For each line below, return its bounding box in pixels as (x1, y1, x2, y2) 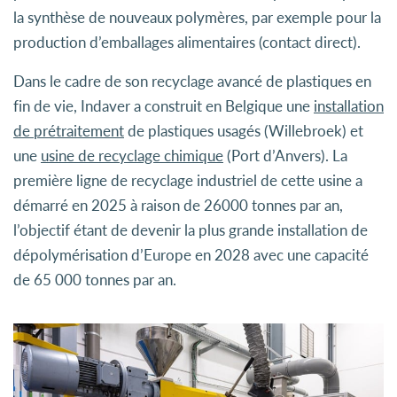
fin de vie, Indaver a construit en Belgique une (13, 97, 314, 115)
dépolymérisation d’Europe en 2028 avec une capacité (13, 245, 369, 264)
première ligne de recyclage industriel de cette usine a (13, 171, 362, 190)
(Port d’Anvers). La (223, 146, 347, 165)
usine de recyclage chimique (41, 146, 223, 165)
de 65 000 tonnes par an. (13, 270, 176, 289)
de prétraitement (13, 121, 124, 140)
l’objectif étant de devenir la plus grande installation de (13, 221, 368, 239)
